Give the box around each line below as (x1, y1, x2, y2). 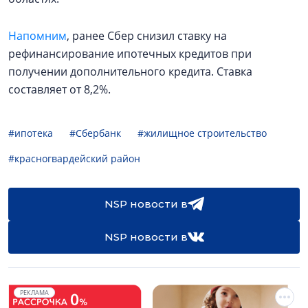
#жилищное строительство (137, 126, 267, 140)
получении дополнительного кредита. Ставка (8, 64, 252, 79)
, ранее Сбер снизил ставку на (67, 28, 227, 43)
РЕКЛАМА (20, 288, 49, 297)
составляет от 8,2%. (8, 82, 111, 97)
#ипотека (8, 126, 53, 140)
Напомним (8, 28, 67, 43)
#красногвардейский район (8, 152, 140, 165)
